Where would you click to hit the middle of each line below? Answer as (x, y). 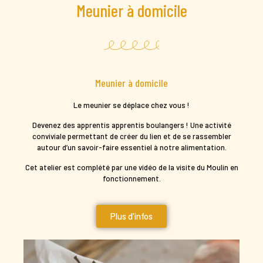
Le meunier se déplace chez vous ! (131, 105)
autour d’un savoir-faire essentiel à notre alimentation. (131, 147)
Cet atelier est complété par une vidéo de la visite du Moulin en (131, 167)
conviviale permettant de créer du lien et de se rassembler (131, 136)
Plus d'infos (131, 216)
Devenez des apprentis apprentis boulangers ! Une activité (131, 125)
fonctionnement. (131, 178)
